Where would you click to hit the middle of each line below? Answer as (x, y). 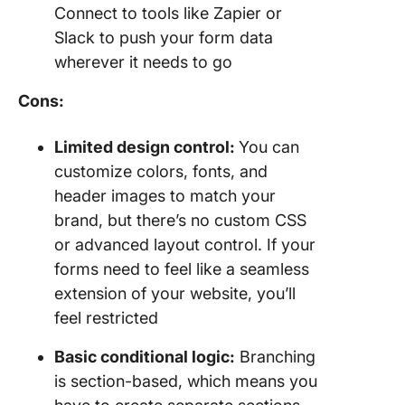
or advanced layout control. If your (185, 245)
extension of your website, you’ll (175, 293)
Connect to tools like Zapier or (168, 13)
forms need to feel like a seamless (182, 269)
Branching (275, 357)
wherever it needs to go (143, 62)
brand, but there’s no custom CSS (180, 220)
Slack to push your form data (164, 38)
